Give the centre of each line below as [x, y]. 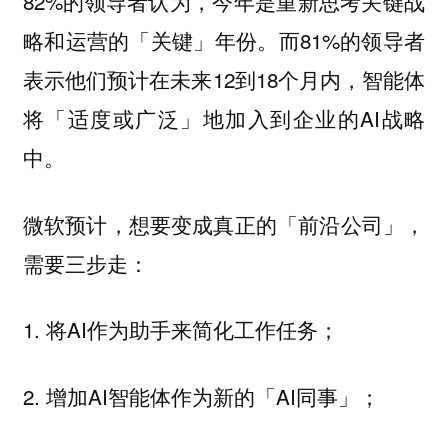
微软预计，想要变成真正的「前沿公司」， [224, 223]
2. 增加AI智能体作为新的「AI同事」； [201, 395]
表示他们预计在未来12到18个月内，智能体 [224, 78]
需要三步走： [85, 262]
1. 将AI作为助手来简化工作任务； [180, 329]
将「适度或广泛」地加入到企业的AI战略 [224, 117]
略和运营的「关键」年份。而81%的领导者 [224, 39]
